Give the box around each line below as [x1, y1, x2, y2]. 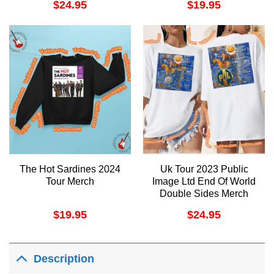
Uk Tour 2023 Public [160, 163, 248, 174]
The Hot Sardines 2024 [20, 163, 120, 174]
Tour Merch [46, 176, 94, 187]
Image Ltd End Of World [152, 176, 256, 187]
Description [34, 252, 95, 265]
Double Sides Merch [160, 188, 248, 199]
